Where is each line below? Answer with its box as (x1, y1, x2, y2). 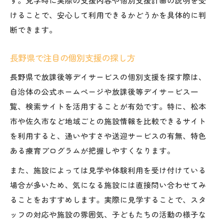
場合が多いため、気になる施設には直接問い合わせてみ (10, 179, 206, 190)
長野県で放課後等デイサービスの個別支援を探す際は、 (10, 71, 206, 82)
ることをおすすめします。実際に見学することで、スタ (10, 193, 206, 205)
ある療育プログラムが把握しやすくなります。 (10, 144, 175, 156)
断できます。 (10, 24, 57, 35)
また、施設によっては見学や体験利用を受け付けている (10, 164, 206, 175)
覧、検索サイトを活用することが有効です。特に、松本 (10, 100, 206, 111)
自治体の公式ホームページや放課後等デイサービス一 (10, 85, 198, 97)
